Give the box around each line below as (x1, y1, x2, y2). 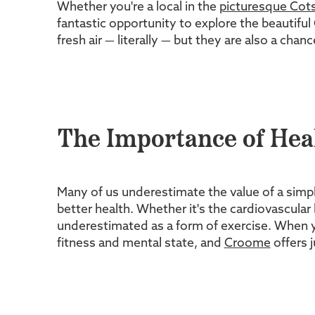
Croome (224, 238, 271, 250)
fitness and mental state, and (56, 238, 224, 250)
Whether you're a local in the (56, 1, 219, 14)
